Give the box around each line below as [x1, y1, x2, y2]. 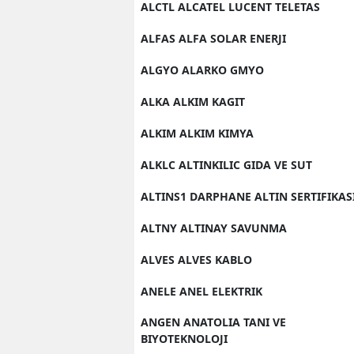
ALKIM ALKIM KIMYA [141, 126, 254, 141]
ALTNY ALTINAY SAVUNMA [141, 220, 287, 235]
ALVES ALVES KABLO [141, 252, 252, 267]
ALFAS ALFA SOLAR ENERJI [141, 31, 286, 46]
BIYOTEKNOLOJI [141, 331, 228, 346]
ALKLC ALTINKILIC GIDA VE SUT [141, 157, 312, 172]
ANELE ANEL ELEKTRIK [141, 284, 262, 299]
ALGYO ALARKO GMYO [141, 62, 264, 77]
